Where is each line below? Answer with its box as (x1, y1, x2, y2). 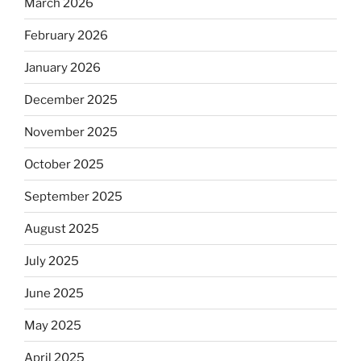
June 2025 (24, 285, 84, 301)
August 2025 (24, 221, 99, 236)
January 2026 (24, 60, 101, 75)
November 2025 (24, 124, 118, 139)
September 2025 (24, 189, 122, 204)
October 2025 (24, 156, 104, 172)
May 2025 (24, 317, 81, 333)
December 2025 (24, 92, 118, 107)
